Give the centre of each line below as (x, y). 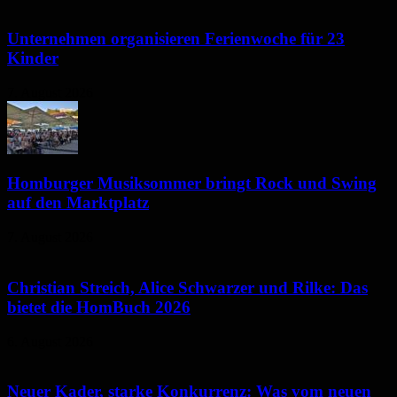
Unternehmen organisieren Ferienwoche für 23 (176, 38)
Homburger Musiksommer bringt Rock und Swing (192, 183)
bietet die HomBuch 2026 (99, 307)
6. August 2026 (50, 341)
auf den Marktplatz (78, 203)
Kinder (33, 58)
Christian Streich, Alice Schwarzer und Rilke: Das (187, 287)
